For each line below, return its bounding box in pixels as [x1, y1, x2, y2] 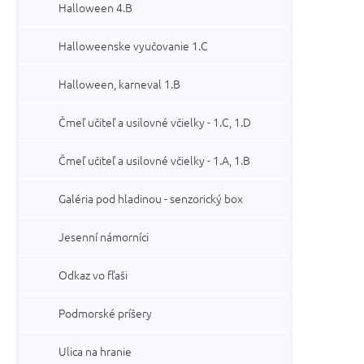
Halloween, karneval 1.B [58, 76, 180, 92]
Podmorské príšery [58, 305, 152, 321]
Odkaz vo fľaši [58, 266, 128, 283]
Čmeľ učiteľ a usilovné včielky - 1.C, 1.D [58, 114, 251, 130]
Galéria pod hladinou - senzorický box [58, 190, 243, 206]
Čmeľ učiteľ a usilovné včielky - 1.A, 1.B [58, 152, 250, 168]
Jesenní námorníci [58, 228, 149, 245]
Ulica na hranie [58, 343, 132, 359]
